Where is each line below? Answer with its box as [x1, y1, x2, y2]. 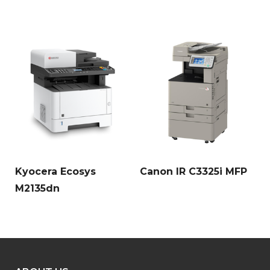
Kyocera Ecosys [15, 166, 96, 178]
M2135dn [15, 183, 60, 195]
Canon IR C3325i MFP [139, 166, 247, 178]
